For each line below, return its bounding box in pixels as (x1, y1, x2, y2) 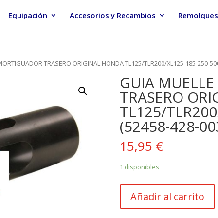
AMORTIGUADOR (119, 207, 175, 217)
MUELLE (119, 196, 146, 206)
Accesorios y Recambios (70, 10, 156, 20)
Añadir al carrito (130, 190, 204, 203)
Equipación (8, 10, 47, 20)
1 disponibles (119, 163, 159, 172)
